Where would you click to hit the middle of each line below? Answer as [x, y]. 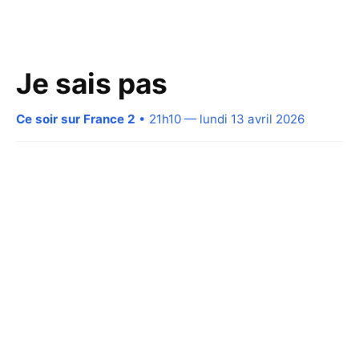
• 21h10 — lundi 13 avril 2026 [220, 119]
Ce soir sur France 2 [76, 119]
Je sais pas [92, 83]
